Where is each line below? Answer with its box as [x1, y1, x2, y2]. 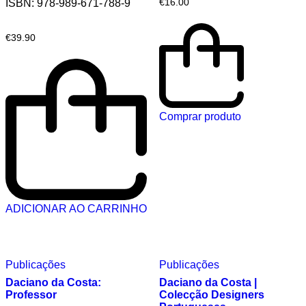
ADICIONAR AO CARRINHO [5, 203, 147, 215]
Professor [5, 289, 57, 301]
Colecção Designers [158, 289, 264, 301]
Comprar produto [158, 111, 241, 123]
